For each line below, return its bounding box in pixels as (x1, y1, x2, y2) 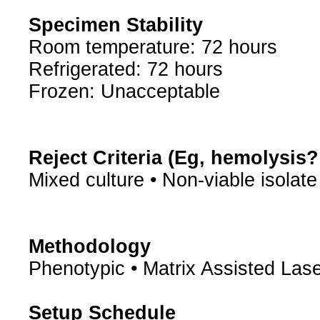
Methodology (28, 236, 151, 258)
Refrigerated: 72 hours (28, 59, 223, 81)
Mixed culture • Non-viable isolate (28, 169, 317, 191)
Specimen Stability (28, 14, 203, 36)
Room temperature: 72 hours (28, 36, 277, 59)
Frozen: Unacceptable (28, 81, 220, 103)
